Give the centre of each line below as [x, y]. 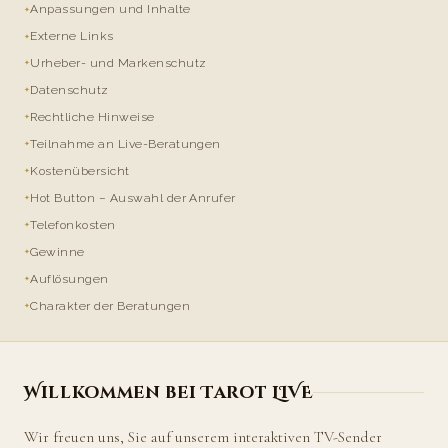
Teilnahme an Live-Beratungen [125, 143]
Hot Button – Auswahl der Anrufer [133, 197]
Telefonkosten [73, 224]
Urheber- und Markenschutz [118, 62]
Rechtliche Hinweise [92, 116]
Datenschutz [69, 89]
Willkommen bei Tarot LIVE [168, 392]
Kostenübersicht [80, 170]
